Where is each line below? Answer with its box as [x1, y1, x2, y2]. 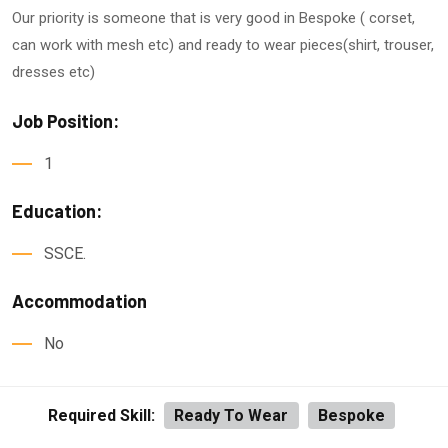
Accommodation [12, 290, 147, 313]
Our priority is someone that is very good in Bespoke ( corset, [12, 9, 415, 28]
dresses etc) [12, 63, 95, 82]
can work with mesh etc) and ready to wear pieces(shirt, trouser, [12, 36, 434, 55]
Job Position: [12, 110, 119, 133]
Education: [12, 200, 102, 223]
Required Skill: [47, 405, 155, 425]
